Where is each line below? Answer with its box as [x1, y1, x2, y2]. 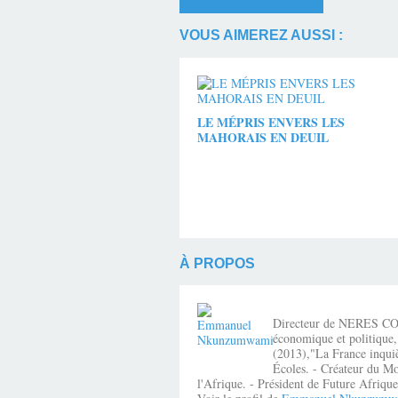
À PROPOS [179, 254, 255, 271]
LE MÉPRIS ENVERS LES [197, 112, 345, 131]
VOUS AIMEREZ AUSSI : [179, 27, 343, 44]
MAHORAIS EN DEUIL [197, 127, 329, 147]
